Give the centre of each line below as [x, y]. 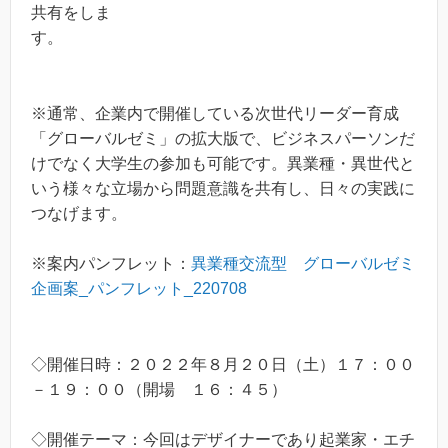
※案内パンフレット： [111, 264]
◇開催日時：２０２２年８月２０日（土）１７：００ [223, 364]
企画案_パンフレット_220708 [139, 289]
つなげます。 [79, 213]
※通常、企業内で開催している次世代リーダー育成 [215, 113]
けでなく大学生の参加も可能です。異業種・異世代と [223, 163]
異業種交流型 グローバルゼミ [303, 264]
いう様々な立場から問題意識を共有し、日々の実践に [223, 188]
